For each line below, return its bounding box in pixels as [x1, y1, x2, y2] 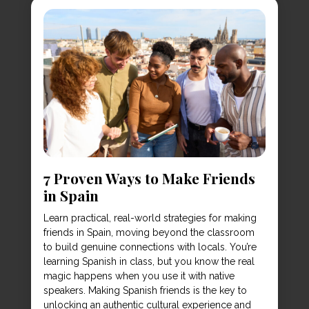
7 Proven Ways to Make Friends [43, 168, 255, 188]
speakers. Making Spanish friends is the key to [43, 284, 247, 296]
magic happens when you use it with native [43, 270, 235, 281]
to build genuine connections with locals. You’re [43, 241, 257, 252]
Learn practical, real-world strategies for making [43, 212, 257, 223]
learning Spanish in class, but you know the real [43, 255, 255, 267]
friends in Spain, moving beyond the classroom [43, 226, 255, 238]
